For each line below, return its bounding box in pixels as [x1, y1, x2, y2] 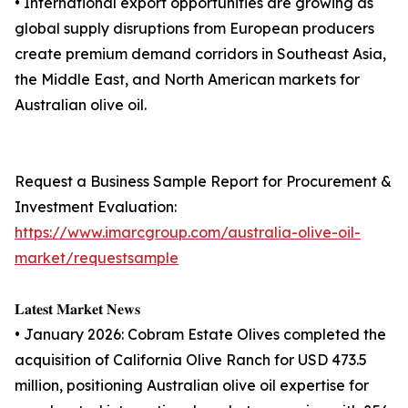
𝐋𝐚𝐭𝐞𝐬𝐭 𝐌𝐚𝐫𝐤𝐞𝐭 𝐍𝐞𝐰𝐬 [15, 300, 140, 319]
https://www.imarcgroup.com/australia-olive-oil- [15, 223, 361, 242]
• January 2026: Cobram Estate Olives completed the [15, 325, 386, 344]
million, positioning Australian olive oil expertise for [15, 376, 369, 395]
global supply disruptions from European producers [15, 19, 374, 38]
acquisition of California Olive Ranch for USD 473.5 [15, 351, 367, 370]
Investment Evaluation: [15, 198, 177, 217]
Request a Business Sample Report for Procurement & [15, 172, 392, 191]
